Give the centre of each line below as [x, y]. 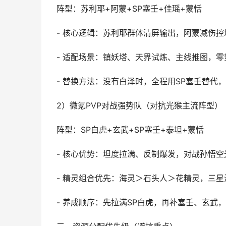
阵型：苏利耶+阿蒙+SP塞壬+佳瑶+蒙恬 [129, 9]
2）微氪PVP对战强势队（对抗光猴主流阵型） [139, 106]
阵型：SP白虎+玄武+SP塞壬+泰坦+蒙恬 [130, 130]
